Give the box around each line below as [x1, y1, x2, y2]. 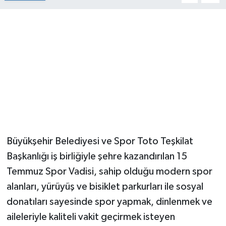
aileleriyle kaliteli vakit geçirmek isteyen [6, 212, 175, 222]
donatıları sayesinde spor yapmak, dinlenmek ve [6, 197, 212, 207]
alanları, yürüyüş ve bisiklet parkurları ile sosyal [6, 182, 203, 192]
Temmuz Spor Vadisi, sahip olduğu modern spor [6, 166, 212, 177]
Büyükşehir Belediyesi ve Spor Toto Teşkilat [6, 136, 193, 147]
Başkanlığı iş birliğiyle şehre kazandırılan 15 [6, 151, 187, 162]
